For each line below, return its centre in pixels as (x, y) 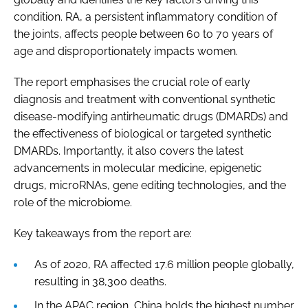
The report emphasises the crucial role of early (132, 82)
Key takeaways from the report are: (103, 233)
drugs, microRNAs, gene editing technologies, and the (150, 185)
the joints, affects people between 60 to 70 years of (143, 34)
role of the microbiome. (73, 202)
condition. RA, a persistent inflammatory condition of (145, 16)
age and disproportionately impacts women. (126, 51)
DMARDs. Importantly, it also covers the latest (129, 151)
